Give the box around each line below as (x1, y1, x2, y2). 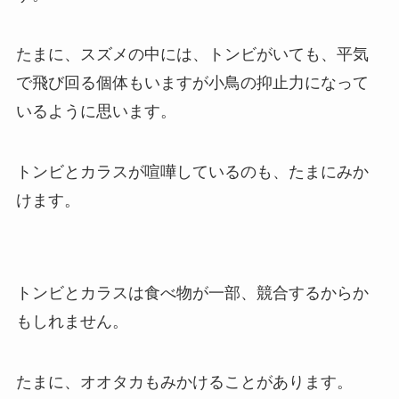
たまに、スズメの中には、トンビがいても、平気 (15, 45, 369, 64)
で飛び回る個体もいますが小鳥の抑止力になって (15, 74, 369, 93)
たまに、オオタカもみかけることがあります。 (15, 372, 353, 391)
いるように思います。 (15, 102, 176, 121)
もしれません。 (15, 312, 128, 330)
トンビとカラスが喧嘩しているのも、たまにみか (15, 163, 369, 182)
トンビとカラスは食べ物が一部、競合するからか (15, 283, 369, 302)
